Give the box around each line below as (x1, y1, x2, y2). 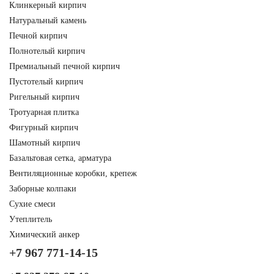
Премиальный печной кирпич (9, 62, 120, 71)
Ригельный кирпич (9, 92, 80, 102)
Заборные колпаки (9, 184, 76, 193)
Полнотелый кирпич (9, 46, 85, 56)
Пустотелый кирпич (9, 77, 83, 86)
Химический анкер (9, 230, 80, 239)
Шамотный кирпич (9, 138, 80, 147)
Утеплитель (9, 215, 52, 224)
